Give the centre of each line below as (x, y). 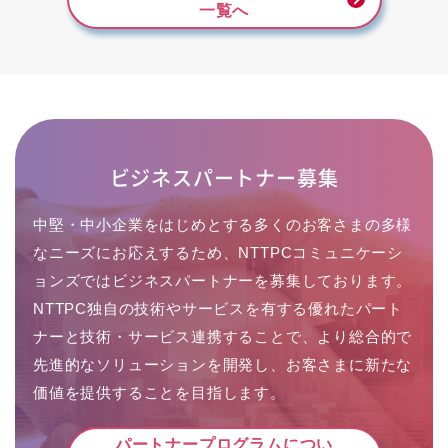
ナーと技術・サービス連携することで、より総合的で (223, 336)
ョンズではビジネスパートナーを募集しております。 (223, 280)
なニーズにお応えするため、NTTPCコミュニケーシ (218, 252)
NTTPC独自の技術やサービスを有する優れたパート (218, 308)
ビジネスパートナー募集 (224, 177)
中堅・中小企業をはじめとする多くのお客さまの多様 (223, 224)
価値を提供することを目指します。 (159, 392)
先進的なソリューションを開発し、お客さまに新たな (223, 364)
